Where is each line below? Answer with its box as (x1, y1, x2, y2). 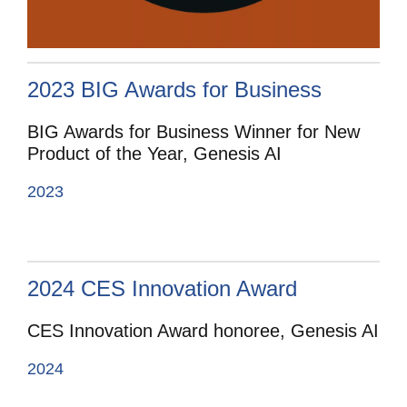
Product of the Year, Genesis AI (27, 143, 282, 164)
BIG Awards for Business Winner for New (27, 121, 360, 142)
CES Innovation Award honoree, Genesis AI (27, 321, 379, 342)
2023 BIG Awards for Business (27, 76, 322, 102)
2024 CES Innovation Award (27, 276, 297, 302)
